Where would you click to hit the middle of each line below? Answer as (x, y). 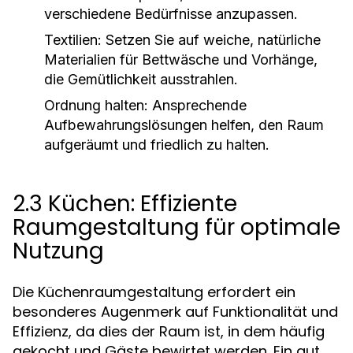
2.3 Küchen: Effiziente (125, 204)
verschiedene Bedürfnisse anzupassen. (171, 14)
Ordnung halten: (96, 105)
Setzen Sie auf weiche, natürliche (211, 40)
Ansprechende (197, 105)
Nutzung (58, 251)
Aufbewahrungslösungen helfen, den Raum (184, 125)
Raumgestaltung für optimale (176, 227)
